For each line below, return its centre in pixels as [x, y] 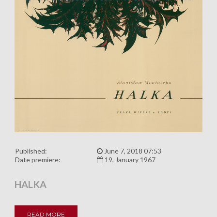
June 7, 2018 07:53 [132, 151]
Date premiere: [38, 160]
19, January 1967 [129, 160]
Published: [31, 151]
